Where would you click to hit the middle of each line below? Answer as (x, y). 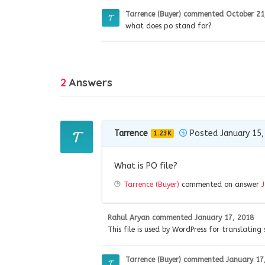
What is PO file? (146, 166)
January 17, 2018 (224, 217)
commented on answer (220, 184)
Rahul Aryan (129, 217)
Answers (89, 82)
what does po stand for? (169, 26)
